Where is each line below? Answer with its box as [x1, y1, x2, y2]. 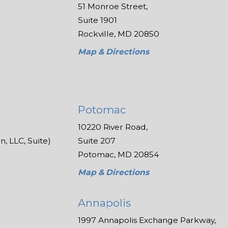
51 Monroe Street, [78, 1, 148, 11]
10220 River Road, [78, 122, 148, 132]
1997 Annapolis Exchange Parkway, [78, 215, 216, 225]
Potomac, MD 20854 [78, 150, 159, 160]
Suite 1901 [78, 15, 118, 25]
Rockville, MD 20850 [78, 28, 160, 39]
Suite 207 [78, 136, 116, 146]
